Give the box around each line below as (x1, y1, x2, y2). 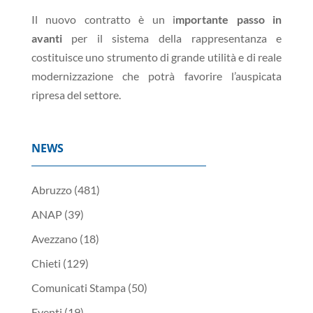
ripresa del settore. (31, 87, 121, 101)
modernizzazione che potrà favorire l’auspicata (31, 68, 282, 82)
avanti (31, 31, 62, 45)
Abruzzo (31, 182, 72, 196)
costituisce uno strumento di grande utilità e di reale (31, 50, 282, 64)
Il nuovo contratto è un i (31, 12, 176, 26)
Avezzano (31, 231, 78, 245)
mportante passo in (175, 12, 282, 26)
